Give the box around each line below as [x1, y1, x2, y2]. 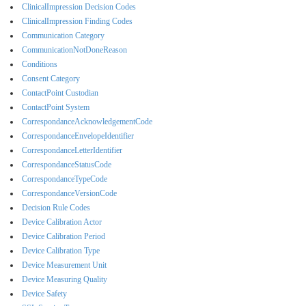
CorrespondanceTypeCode [22, 173, 107, 184]
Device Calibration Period [22, 231, 105, 241]
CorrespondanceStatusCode [22, 159, 111, 169]
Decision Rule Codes [22, 202, 90, 212]
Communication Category [22, 30, 105, 40]
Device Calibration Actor [22, 217, 102, 227]
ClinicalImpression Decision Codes [22, 1, 136, 12]
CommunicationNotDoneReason [22, 44, 127, 55]
